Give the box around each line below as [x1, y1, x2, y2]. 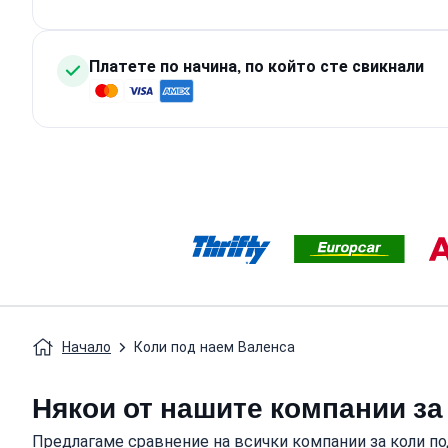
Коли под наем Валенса [134, 339, 295, 356]
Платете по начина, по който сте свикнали [89, 55, 424, 78]
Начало [62, 339, 111, 356]
